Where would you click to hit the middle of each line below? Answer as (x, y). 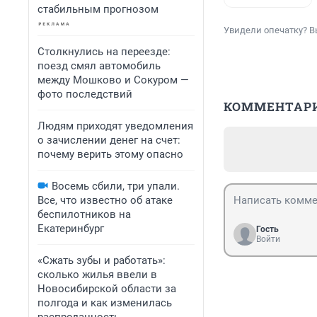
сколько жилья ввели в (97, 275)
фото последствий (85, 94)
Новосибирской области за (107, 289)
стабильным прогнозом (98, 9)
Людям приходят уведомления (115, 126)
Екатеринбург (71, 229)
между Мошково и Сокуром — (113, 80)
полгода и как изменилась (105, 303)
